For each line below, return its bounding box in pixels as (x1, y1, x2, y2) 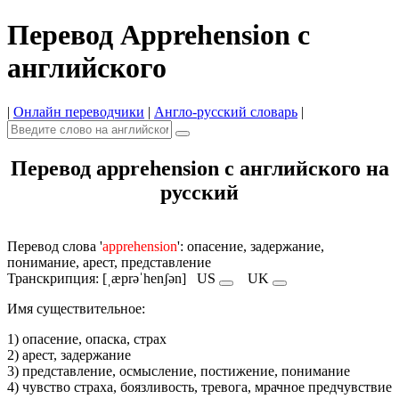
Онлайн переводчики (13, 103, 144, 119)
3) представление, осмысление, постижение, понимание (7, 362, 350, 379)
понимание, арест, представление (7, 254, 211, 270)
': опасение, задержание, (177, 238, 324, 254)
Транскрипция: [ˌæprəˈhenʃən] (7, 270, 197, 286)
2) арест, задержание (7, 346, 131, 362)
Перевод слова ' (7, 238, 102, 254)
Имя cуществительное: (7, 300, 145, 316)
